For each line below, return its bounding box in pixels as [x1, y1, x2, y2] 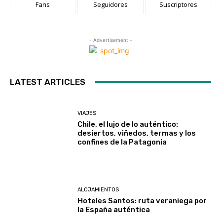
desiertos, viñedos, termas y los [77, 128, 196, 138]
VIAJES [77, 110, 97, 116]
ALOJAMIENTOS [77, 186, 119, 193]
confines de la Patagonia [77, 137, 167, 147]
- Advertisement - [89, 37, 132, 43]
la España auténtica [77, 205, 150, 215]
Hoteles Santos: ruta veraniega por [77, 196, 207, 206]
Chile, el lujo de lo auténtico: [77, 119, 179, 129]
